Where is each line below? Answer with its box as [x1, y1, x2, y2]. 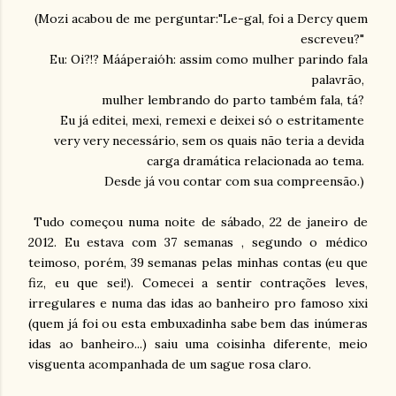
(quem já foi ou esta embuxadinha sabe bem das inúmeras [28, 316, 368, 332]
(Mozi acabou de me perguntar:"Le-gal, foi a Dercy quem [31, 11, 368, 27]
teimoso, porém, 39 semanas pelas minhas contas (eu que [28, 255, 368, 271]
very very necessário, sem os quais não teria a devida [54, 133, 368, 149]
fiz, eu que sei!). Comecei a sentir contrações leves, [28, 275, 368, 292]
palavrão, [311, 72, 368, 88]
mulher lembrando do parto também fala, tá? [102, 92, 368, 109]
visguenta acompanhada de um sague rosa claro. [28, 356, 311, 373]
